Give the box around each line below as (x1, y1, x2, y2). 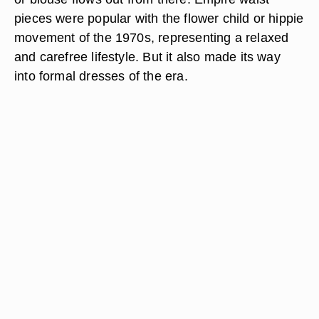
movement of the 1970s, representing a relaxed (14, 30, 289, 45)
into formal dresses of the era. (14, 68, 188, 83)
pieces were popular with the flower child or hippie (14, 11, 304, 26)
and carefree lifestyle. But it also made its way (14, 49, 281, 64)
